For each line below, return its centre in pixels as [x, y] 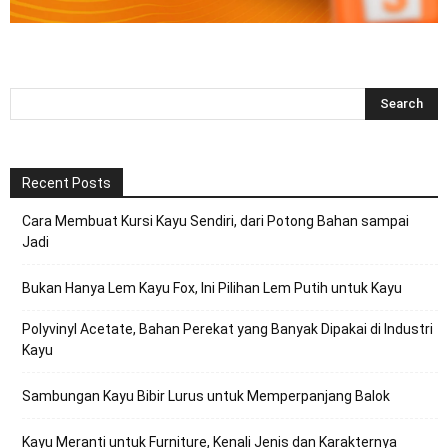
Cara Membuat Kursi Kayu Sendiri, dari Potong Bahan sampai [215, 221]
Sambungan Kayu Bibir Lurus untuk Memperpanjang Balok [206, 396]
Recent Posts [66, 183]
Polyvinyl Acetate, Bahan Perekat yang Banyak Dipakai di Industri [227, 329]
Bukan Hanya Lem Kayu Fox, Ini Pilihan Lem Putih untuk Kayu [212, 288]
